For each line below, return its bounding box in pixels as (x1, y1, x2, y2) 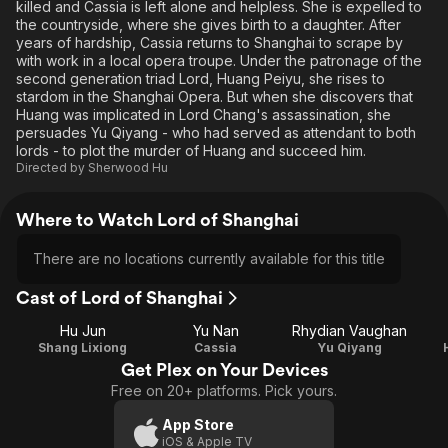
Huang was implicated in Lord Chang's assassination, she (16, 106, 391, 123)
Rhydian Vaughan (291, 322, 407, 339)
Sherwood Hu (88, 160, 168, 175)
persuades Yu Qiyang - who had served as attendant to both (16, 124, 416, 141)
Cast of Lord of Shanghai (16, 287, 223, 308)
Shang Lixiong (38, 340, 128, 355)
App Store (162, 416, 234, 433)
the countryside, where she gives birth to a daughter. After (16, 16, 401, 33)
